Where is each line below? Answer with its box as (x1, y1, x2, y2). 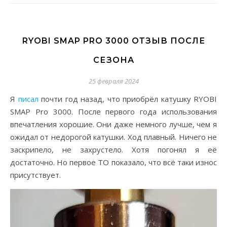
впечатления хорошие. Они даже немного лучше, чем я (10, 119, 217, 130)
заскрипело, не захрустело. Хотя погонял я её (10, 144, 217, 155)
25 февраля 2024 (88, 77, 139, 86)
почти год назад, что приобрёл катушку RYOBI (41, 94, 217, 104)
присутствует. (10, 170, 61, 180)
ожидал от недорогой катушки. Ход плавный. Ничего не (10, 132, 217, 142)
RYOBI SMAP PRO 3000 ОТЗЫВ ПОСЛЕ (22, 36, 205, 46)
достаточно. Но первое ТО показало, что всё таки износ (10, 157, 217, 168)
